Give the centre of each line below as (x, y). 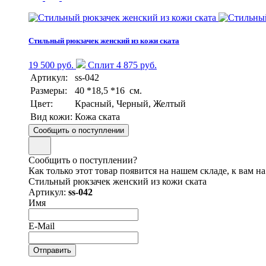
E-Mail (42, 226)
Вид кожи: (51, 116)
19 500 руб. (51, 65)
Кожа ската (97, 116)
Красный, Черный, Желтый (130, 103)
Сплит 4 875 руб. (121, 65)
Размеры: (49, 90)
